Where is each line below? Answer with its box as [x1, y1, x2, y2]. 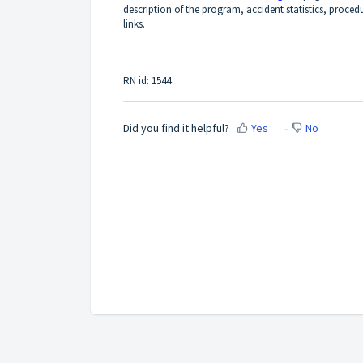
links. [123, 16, 145, 31]
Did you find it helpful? [123, 121, 229, 136]
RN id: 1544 [123, 73, 171, 88]
